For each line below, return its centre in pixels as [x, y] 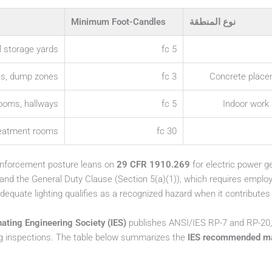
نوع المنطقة [212, 22]
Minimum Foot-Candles [118, 22]
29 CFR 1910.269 [153, 165]
